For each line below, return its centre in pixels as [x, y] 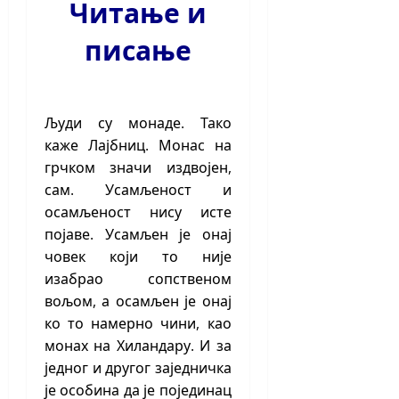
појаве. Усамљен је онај [138, 235]
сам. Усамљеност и [138, 190]
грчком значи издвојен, [138, 168]
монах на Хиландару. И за [138, 346]
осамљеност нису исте [138, 212]
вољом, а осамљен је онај [138, 301]
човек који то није [138, 257]
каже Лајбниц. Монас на [138, 146]
